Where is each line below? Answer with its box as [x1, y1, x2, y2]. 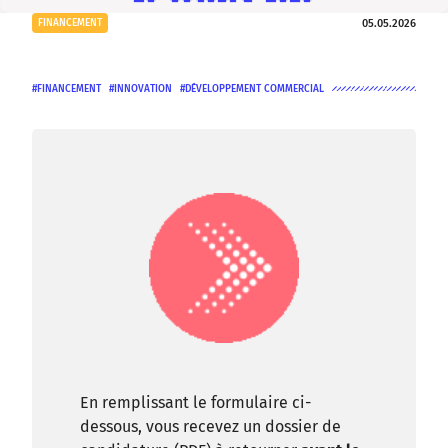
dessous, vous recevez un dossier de [80, 417, 341, 436]
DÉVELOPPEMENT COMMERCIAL [185, 83, 324, 95]
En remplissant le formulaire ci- [80, 393, 311, 412]
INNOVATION [114, 83, 172, 95]
